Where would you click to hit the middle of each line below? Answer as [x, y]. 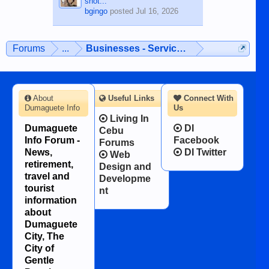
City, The [44, 236]
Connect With [207, 98]
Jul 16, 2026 [157, 11]
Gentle [39, 260]
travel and [47, 176]
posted [121, 11]
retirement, [49, 164]
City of [39, 248]
